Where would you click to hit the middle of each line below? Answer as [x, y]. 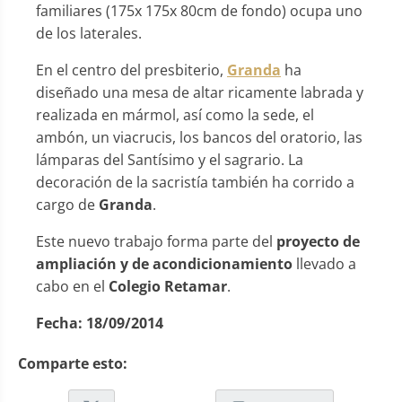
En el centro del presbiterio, [131, 70]
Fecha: [61, 323]
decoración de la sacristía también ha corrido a [195, 182]
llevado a [326, 263]
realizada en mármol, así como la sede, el [175, 114]
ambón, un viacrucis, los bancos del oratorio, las [199, 137]
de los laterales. [89, 33]
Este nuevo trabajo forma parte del [156, 241]
